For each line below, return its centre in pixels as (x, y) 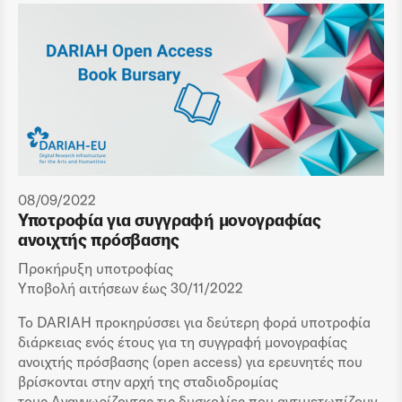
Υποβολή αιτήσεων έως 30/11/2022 (131, 288)
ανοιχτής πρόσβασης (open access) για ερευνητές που (190, 361)
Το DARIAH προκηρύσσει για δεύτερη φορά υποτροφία (194, 322)
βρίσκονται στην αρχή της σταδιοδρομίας (148, 381)
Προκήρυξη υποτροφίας (96, 268)
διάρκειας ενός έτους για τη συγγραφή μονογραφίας (183, 341)
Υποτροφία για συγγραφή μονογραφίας (170, 220)
